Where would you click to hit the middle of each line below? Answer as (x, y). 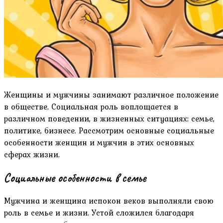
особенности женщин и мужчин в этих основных (99, 142)
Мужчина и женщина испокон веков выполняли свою (109, 201)
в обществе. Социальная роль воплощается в (91, 106)
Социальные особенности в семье (75, 177)
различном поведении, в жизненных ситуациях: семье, (109, 118)
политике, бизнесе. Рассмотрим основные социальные (109, 130)
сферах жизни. (32, 154)
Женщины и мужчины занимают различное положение (111, 94)
